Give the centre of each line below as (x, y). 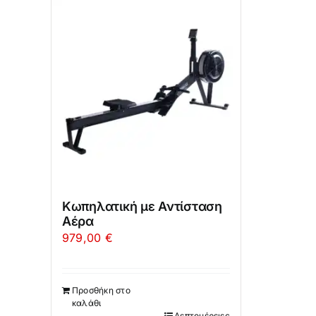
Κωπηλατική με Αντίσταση (142, 207)
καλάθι (86, 303)
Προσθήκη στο (101, 291)
